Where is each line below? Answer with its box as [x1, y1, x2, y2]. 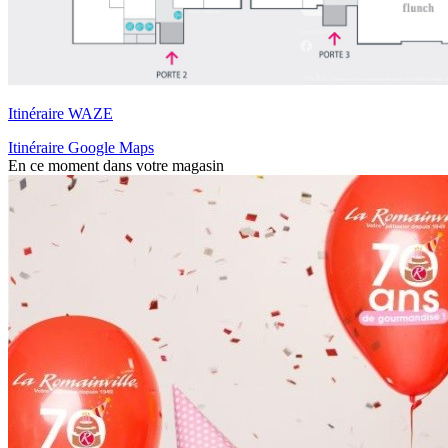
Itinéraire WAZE [8, 105, 113, 123]
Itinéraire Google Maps [8, 139, 154, 157]
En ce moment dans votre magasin [8, 157, 224, 175]
